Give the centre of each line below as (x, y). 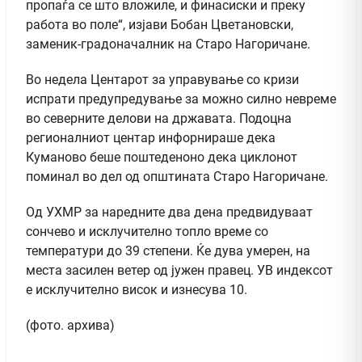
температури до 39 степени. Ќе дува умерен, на (168, 250)
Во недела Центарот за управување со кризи (162, 79)
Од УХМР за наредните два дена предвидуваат (169, 212)
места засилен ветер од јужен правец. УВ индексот (179, 270)
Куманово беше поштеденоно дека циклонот (162, 157)
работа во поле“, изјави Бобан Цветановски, (160, 24)
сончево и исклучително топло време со (147, 231)
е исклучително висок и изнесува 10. (137, 289)
